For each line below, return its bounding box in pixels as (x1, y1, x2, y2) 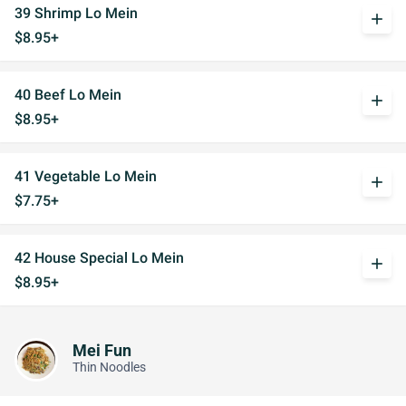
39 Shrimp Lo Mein (14, 5, 138, 22)
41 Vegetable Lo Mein (14, 168, 157, 185)
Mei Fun (72, 341, 131, 360)
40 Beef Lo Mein (14, 86, 121, 103)
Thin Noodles (72, 359, 146, 375)
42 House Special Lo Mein (14, 249, 184, 266)
